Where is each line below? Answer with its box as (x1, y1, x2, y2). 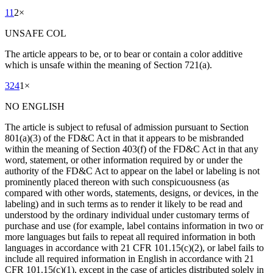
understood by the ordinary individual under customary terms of (5, 210, 249, 221)
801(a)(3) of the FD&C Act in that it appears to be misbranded (5, 133, 244, 144)
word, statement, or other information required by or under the (5, 155, 243, 166)
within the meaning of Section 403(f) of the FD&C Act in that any (5, 144, 258, 155)
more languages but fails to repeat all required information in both (5, 232, 255, 243)
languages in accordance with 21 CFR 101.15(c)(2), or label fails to (5, 243, 264, 253)
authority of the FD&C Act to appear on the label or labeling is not (5, 166, 260, 177)
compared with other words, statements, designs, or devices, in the (5, 188, 258, 199)
